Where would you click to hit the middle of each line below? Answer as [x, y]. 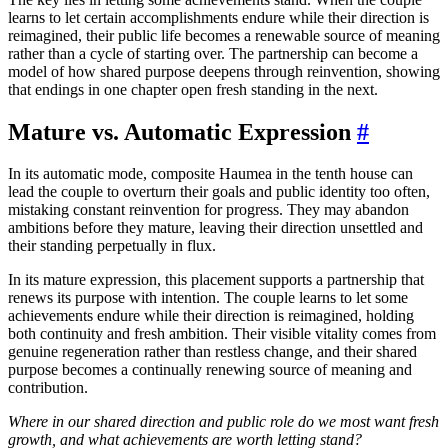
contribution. [48, 388]
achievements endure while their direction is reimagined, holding [211, 316]
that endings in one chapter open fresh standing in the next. [193, 89]
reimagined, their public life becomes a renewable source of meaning [224, 35]
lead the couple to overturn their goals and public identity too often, [219, 192]
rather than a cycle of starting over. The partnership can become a [213, 53]
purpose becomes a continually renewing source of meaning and [210, 370]
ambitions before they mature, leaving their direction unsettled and [215, 228]
